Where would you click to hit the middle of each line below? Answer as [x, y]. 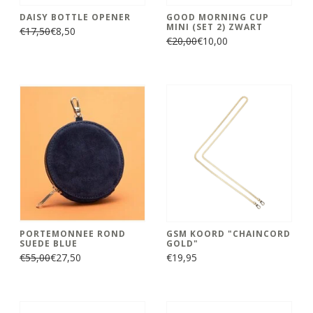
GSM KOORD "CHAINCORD [228, 233]
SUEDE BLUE [49, 243]
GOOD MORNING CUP [218, 17]
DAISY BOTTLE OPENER [75, 17]
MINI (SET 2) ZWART [214, 27]
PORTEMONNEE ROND [73, 233]
